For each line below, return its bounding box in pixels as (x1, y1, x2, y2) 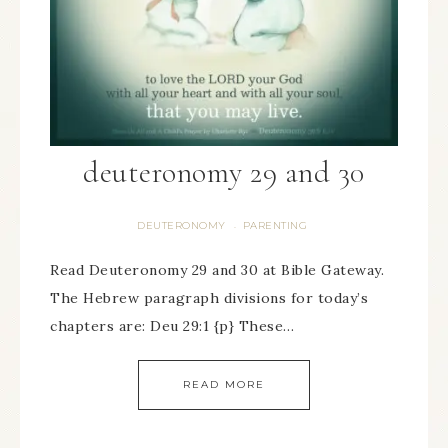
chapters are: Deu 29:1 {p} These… (50, 317, 295, 335)
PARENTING (242, 219, 307, 232)
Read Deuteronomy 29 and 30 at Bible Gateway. (50, 261, 384, 279)
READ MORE (183, 378, 265, 391)
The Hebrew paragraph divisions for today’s (50, 289, 368, 307)
